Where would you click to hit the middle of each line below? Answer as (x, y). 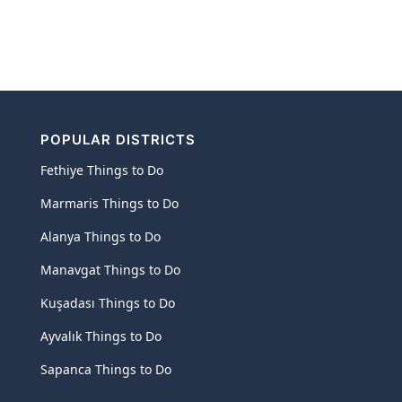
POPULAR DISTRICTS (118, 140)
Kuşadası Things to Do (108, 303)
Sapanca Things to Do (106, 369)
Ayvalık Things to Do (101, 336)
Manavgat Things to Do (111, 270)
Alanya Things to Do (101, 236)
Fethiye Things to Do (102, 170)
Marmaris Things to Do (110, 203)
